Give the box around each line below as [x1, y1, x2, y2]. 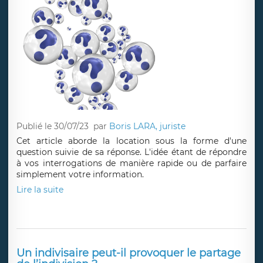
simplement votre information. [16, 168, 144, 180]
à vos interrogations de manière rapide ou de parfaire [16, 157, 247, 168]
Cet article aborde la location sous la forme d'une [16, 135, 247, 146]
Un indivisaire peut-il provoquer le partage [16, 246, 241, 259]
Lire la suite [16, 184, 63, 195]
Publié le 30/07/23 [16, 121, 89, 132]
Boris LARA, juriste [109, 121, 186, 132]
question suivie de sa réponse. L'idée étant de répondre [16, 146, 247, 157]
